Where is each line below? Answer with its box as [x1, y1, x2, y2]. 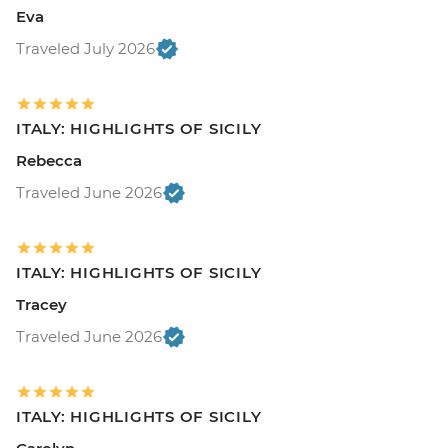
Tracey [16, 294, 67, 314]
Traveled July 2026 [16, 38, 155, 58]
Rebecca [16, 150, 82, 170]
